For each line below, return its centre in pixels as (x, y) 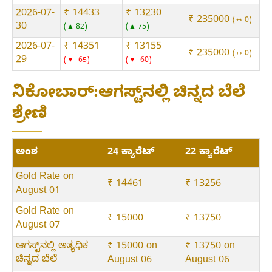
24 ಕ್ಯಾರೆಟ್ (131, 153)
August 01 (38, 192)
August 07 (38, 227)
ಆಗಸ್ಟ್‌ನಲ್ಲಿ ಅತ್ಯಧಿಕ (52, 247)
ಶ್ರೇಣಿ (29, 116)
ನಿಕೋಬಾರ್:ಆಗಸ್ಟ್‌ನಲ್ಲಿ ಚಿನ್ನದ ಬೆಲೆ (129, 95)
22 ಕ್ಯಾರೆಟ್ (209, 153)
